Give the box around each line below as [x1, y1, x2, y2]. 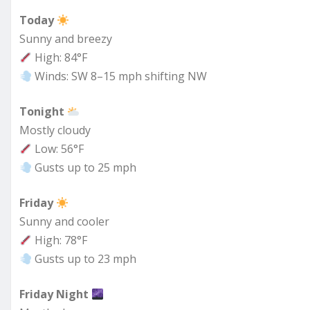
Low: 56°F [32, 141, 84, 157]
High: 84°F [32, 50, 88, 66]
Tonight [19, 104, 64, 120]
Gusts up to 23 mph [32, 251, 137, 267]
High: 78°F [32, 232, 88, 248]
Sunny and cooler [19, 214, 109, 230]
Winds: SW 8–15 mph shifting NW [32, 69, 208, 84]
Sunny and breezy [19, 31, 112, 47]
